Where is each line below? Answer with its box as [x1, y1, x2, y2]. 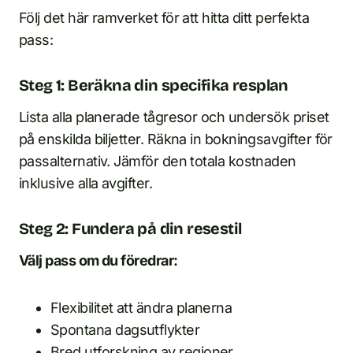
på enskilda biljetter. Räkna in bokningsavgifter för [19, 131, 333, 147]
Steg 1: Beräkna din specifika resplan [19, 76, 288, 95]
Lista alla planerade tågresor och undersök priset [19, 109, 329, 125]
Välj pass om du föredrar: [19, 252, 178, 269]
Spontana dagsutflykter [50, 321, 200, 338]
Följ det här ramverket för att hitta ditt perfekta [19, 9, 309, 26]
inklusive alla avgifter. [19, 175, 153, 191]
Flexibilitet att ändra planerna [50, 299, 232, 316]
